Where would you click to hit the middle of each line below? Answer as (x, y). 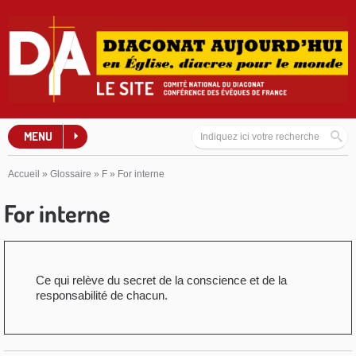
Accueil (24, 174)
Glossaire (71, 174)
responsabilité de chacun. (102, 295)
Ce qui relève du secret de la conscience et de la (161, 280)
